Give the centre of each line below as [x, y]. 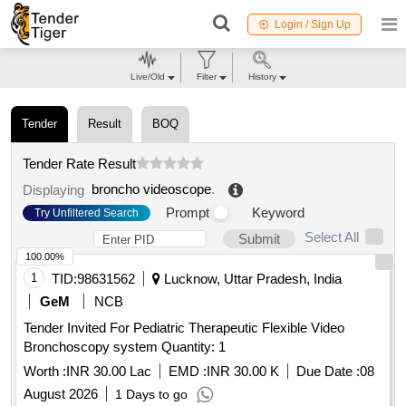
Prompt [188, 213]
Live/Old [147, 77]
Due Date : [328, 372]
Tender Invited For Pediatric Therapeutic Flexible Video [184, 328]
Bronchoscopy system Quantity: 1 [193, 347]
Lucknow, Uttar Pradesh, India [251, 279]
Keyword [278, 213]
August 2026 [61, 394]
